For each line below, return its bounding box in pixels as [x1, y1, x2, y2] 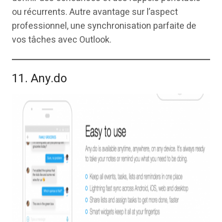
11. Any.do [12, 69, 67, 87]
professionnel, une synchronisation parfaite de [12, 19, 196, 33]
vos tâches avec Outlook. [12, 33, 111, 47]
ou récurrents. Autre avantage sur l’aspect [12, 5, 178, 19]
